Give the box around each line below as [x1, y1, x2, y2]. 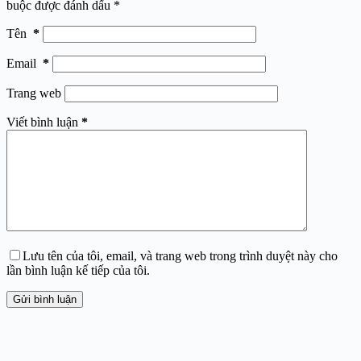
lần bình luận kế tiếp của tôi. [6, 263, 150, 277]
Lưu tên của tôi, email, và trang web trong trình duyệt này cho [23, 248, 338, 263]
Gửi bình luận [13, 293, 77, 305]
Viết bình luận [6, 114, 78, 129]
